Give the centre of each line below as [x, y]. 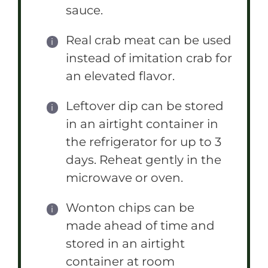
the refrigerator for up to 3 [144, 141]
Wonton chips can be [130, 207]
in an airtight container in [142, 124]
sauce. [84, 10]
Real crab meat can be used [149, 40]
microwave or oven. [124, 177]
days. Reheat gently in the [144, 159]
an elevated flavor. [120, 76]
